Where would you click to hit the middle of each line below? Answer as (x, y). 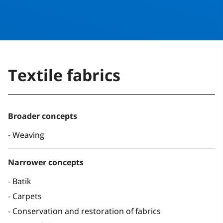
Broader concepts (43, 116)
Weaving (28, 135)
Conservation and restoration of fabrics (87, 211)
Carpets (27, 196)
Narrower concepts (46, 163)
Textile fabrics (64, 75)
